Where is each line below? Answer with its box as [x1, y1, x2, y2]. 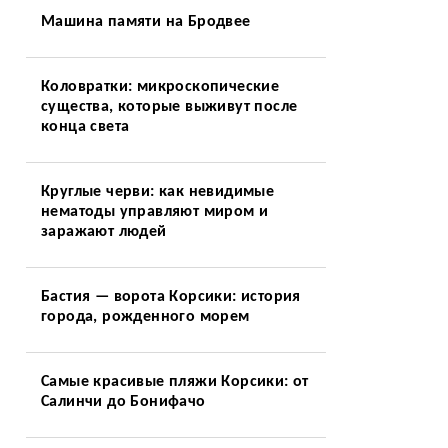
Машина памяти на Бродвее [40, 14, 251, 30]
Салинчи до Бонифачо [40, 394, 206, 410]
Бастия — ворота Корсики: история [40, 289, 301, 305]
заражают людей [40, 224, 167, 240]
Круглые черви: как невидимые [40, 184, 275, 200]
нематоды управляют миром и [40, 204, 269, 220]
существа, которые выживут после [40, 99, 298, 115]
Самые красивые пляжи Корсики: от [40, 374, 309, 390]
